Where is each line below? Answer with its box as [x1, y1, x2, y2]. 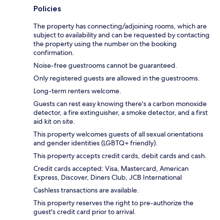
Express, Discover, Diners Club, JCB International [33, 173, 182, 182]
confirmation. [33, 48, 74, 57]
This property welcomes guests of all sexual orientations [33, 130, 203, 139]
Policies [33, 4, 61, 14]
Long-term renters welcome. [33, 86, 121, 96]
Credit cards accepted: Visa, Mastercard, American [33, 164, 189, 173]
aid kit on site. [33, 117, 75, 126]
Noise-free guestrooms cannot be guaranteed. [33, 61, 177, 70]
